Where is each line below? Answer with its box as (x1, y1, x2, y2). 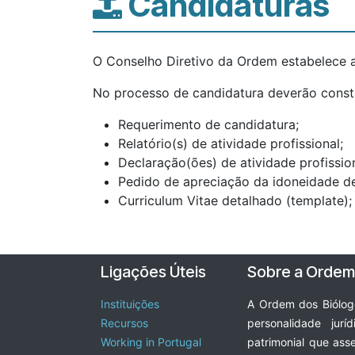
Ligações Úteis (101, 261, 206, 281)
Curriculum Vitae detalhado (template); (118, 192, 352, 208)
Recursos (101, 315, 148, 330)
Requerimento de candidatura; (118, 116, 299, 132)
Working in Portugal (101, 334, 201, 349)
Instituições (101, 296, 159, 311)
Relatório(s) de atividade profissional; (118, 135, 343, 151)
